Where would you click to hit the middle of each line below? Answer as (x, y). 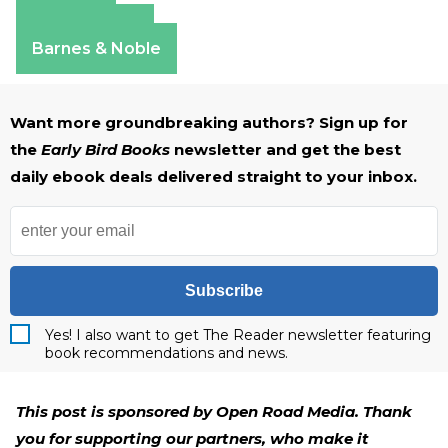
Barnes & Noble (96, 48)
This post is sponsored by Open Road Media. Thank (214, 411)
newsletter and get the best (287, 149)
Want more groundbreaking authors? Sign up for (209, 122)
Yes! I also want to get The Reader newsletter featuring (238, 335)
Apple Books (85, 29)
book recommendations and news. (166, 353)
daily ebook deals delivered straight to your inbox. (213, 176)
